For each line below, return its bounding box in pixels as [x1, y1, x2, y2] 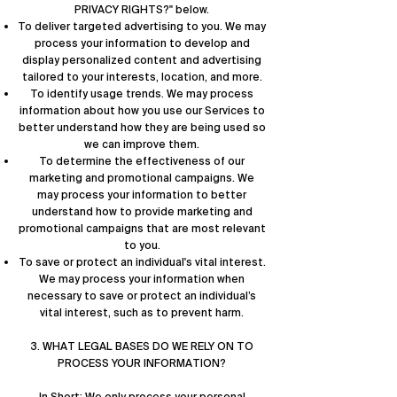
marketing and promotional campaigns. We [29, 171, 254, 185]
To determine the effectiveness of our [39, 154, 245, 168]
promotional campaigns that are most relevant [18, 222, 266, 236]
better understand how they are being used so [18, 121, 266, 135]
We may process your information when [39, 272, 245, 286]
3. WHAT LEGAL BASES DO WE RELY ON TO [30, 339, 253, 354]
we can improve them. [84, 137, 199, 152]
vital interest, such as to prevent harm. [40, 306, 244, 320]
